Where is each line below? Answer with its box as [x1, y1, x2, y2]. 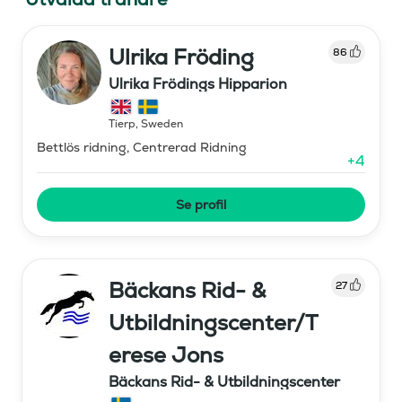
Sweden [141, 116, 183, 131]
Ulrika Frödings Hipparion [109, 74, 287, 93]
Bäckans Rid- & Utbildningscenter [109, 371, 340, 391]
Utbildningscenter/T [109, 308, 315, 336]
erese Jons [109, 340, 223, 369]
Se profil [176, 196, 226, 213]
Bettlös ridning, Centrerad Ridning [37, 138, 247, 155]
